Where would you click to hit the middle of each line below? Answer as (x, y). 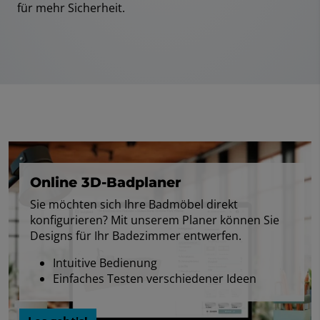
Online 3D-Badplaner (106, 182)
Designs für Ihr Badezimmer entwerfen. (136, 236)
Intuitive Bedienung (105, 263)
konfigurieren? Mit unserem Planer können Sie (155, 220)
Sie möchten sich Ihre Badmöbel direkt (134, 205)
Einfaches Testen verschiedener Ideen (155, 279)
